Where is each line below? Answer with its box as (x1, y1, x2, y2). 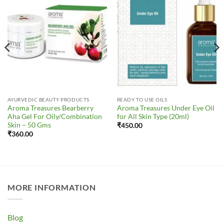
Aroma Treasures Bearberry (7, 103, 93, 112)
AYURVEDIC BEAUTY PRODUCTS (7, 96, 89, 102)
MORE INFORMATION (7, 182, 96, 192)
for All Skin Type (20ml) (116, 112, 189, 120)
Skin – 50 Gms (7, 120, 51, 129)
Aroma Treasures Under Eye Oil (116, 103, 214, 112)
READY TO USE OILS (116, 96, 167, 102)
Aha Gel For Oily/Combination (7, 112, 102, 120)
